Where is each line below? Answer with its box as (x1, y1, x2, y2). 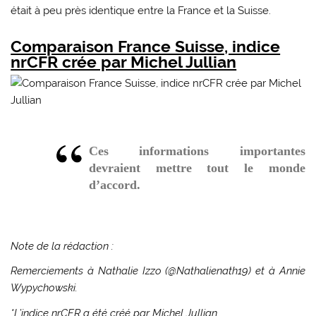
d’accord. (88, 178, 140, 193)
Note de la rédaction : (11, 239, 117, 253)
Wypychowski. (11, 281, 81, 295)
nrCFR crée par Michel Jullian (11, 52, 237, 71)
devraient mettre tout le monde (88, 161, 305, 176)
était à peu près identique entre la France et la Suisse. (11, 4, 272, 18)
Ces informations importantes (88, 144, 305, 159)
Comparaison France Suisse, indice (11, 37, 281, 56)
